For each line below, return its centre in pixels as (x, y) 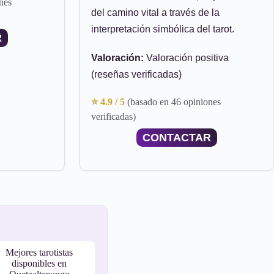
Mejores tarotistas (39, 252)
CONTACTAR (177, 138)
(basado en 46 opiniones (174, 102)
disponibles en (39, 263)
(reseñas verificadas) (136, 74)
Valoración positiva (186, 58)
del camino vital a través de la (155, 13)
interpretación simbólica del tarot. (163, 29)
